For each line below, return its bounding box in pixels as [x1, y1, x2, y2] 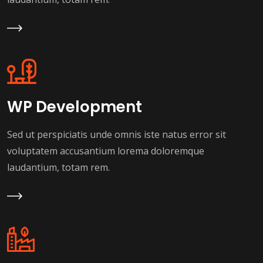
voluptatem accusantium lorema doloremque [7, 144, 204, 158]
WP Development [7, 96, 142, 118]
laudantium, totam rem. [7, 161, 110, 174]
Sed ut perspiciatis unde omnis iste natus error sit [7, 128, 226, 141]
